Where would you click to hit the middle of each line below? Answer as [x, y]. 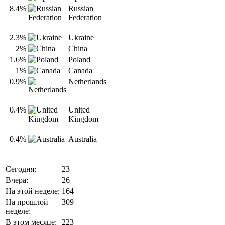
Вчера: [17, 180]
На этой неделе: [33, 191]
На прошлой [27, 202]
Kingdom [83, 119]
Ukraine [81, 38]
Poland [79, 60]
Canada [80, 71]
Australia [83, 139]
